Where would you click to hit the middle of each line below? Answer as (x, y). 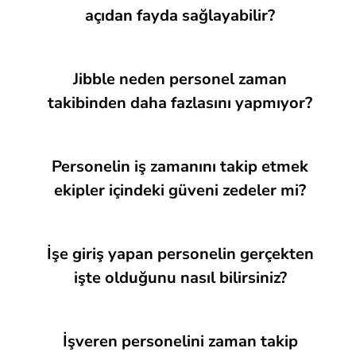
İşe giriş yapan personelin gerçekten (180, 254)
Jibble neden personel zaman (180, 79)
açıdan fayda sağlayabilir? (180, 15)
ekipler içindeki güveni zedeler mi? (180, 190)
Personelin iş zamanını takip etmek (180, 166)
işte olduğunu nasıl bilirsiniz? (180, 278)
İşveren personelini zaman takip (180, 341)
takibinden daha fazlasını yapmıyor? (180, 103)
